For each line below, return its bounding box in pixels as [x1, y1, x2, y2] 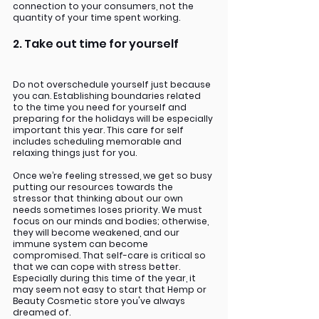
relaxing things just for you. [13, 147, 137, 159]
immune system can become [13, 238, 150, 251]
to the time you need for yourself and [13, 101, 189, 114]
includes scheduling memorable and [13, 135, 184, 148]
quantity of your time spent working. [13, 11, 182, 24]
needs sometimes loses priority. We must [13, 204, 204, 216]
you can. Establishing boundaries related [13, 90, 203, 103]
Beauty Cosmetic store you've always [13, 295, 187, 308]
